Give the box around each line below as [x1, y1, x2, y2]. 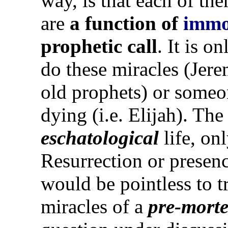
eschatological [41, 127, 159, 149]
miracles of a [41, 195, 148, 218]
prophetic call [41, 35, 157, 58]
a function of [70, 12, 183, 35]
